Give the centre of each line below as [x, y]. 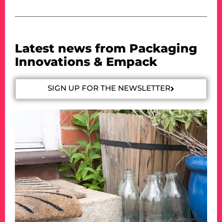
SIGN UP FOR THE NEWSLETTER [109, 88]
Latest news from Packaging [106, 48]
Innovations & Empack [86, 61]
